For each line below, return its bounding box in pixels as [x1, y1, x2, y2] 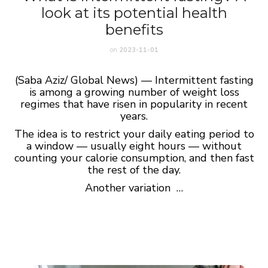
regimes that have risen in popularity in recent [20, 97, 248, 111]
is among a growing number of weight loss [29, 85, 239, 99]
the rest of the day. [87, 163, 181, 177]
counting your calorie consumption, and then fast [14, 151, 254, 165]
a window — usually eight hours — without [26, 139, 242, 153]
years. [120, 109, 148, 123]
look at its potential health [41, 4, 227, 22]
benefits [105, 21, 163, 38]
